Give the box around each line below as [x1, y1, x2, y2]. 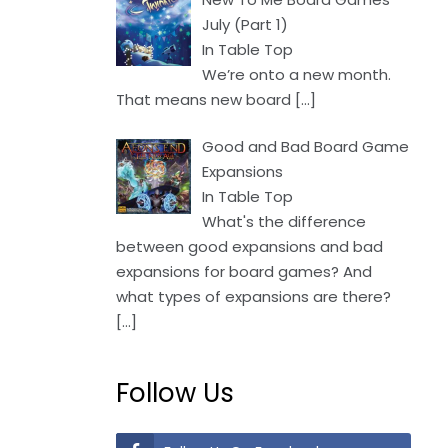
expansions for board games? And [116, 261, 372, 282]
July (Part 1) [202, 13, 289, 35]
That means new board [116, 88, 295, 110]
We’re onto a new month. [202, 63, 392, 85]
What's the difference [202, 211, 367, 232]
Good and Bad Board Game [202, 136, 410, 157]
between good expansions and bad [116, 236, 383, 257]
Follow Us [116, 375, 234, 411]
